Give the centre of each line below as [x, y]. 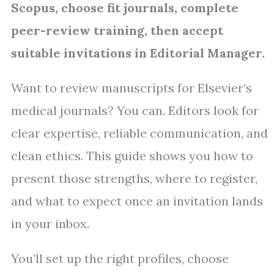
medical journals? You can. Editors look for [135, 111]
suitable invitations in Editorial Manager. [138, 53]
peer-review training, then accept [117, 31]
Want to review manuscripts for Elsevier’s [131, 88]
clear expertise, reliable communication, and [139, 133]
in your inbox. [50, 224]
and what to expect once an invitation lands [137, 201]
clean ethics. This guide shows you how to [132, 156]
